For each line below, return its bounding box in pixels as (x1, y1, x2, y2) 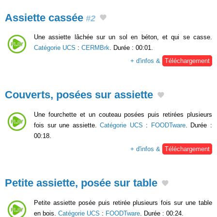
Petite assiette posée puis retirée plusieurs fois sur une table (34, 199, 212, 206)
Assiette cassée (5, 11, 83, 24)
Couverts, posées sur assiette (5, 89, 153, 101)
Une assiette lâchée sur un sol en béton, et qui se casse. (34, 33, 212, 41)
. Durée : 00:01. (109, 44, 153, 52)
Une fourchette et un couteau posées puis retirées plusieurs (34, 110, 212, 118)
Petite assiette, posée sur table (5, 176, 157, 189)
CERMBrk (81, 44, 109, 52)
